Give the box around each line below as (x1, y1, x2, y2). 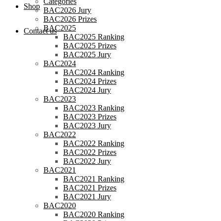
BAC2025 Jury (63, 50, 111, 59)
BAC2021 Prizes (63, 183, 116, 192)
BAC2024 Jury (63, 85, 111, 94)
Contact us (24, 27, 57, 35)
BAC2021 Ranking (63, 174, 124, 183)
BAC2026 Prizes (43, 14, 97, 23)
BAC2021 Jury (63, 192, 111, 201)
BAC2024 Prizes (63, 76, 116, 85)
